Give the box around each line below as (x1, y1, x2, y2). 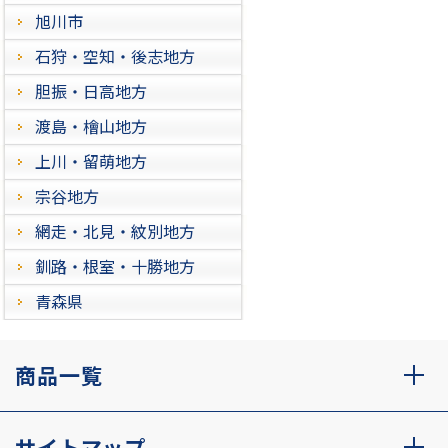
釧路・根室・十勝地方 (35, 253, 195, 278)
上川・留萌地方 (35, 148, 147, 173)
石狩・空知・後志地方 (35, 43, 195, 68)
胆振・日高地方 (35, 78, 147, 103)
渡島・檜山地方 (35, 113, 147, 138)
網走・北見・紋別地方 (35, 218, 195, 243)
